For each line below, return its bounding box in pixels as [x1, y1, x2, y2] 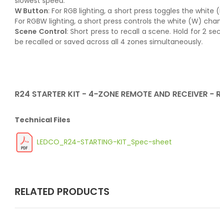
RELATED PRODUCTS [15, 184, 110, 198]
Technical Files [15, 114, 70, 125]
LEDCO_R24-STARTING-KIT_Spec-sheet [37, 137, 172, 147]
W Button [15, 5, 49, 16]
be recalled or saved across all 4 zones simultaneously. [15, 36, 203, 47]
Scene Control [15, 26, 67, 36]
